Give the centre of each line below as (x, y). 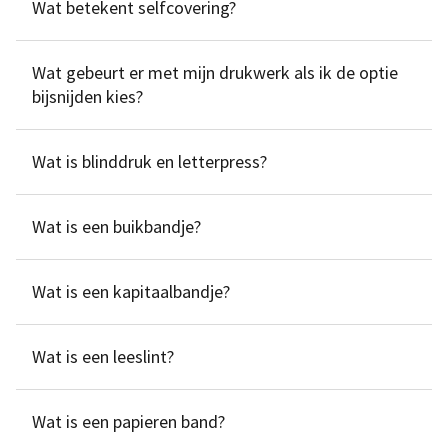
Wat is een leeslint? (103, 356)
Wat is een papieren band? (128, 421)
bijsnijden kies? (87, 96)
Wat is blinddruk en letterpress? (149, 161)
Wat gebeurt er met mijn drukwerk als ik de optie (215, 72)
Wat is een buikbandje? (116, 226)
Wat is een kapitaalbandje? (131, 291)
